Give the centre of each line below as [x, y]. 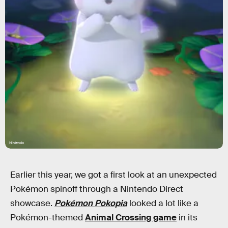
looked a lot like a [163, 203]
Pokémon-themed [48, 218]
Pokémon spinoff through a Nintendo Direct [97, 189]
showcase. [32, 203]
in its [187, 218]
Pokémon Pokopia [91, 203]
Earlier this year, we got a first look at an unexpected [113, 175]
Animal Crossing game [131, 218]
